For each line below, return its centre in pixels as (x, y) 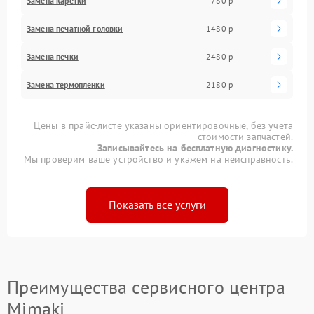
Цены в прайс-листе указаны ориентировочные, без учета (163, 125)
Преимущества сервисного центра (146, 287)
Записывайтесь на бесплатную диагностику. (195, 148)
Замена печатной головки (75, 28)
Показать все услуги (157, 204)
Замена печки (53, 56)
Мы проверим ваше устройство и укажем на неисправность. (158, 159)
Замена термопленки (66, 84)
